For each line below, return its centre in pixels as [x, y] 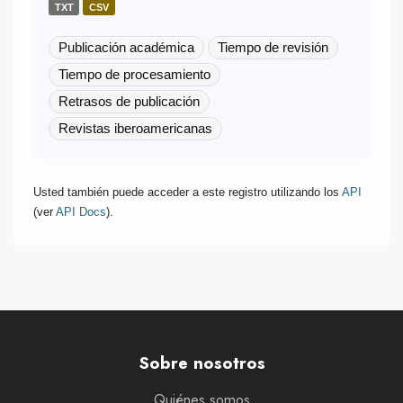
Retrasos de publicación [129, 101]
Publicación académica [126, 47]
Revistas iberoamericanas [135, 128]
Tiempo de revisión [273, 47]
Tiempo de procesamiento [134, 74]
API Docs [81, 211]
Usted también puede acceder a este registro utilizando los [187, 192]
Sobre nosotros [201, 363]
